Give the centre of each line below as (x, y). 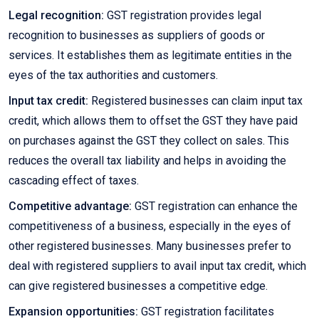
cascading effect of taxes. (74, 181)
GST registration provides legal (183, 16)
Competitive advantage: (70, 206)
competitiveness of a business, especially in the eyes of (150, 226)
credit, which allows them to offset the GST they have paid (153, 121)
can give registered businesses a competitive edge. (138, 286)
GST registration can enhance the (215, 206)
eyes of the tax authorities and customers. (113, 75)
